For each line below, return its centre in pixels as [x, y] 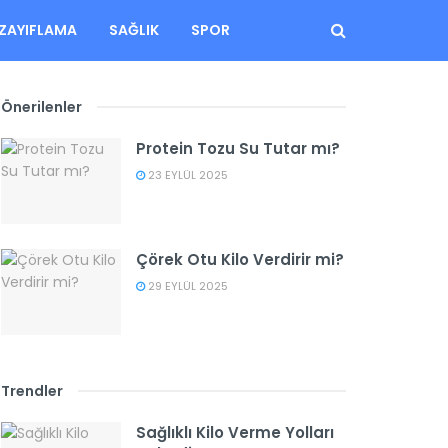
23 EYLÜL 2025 [186, 175]
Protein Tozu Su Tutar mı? [238, 148]
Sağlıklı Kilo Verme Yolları [235, 432]
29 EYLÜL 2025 [186, 285]
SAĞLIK [134, 30]
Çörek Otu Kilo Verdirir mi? [240, 259]
